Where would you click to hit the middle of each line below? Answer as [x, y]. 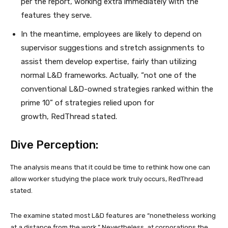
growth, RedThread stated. [69, 116]
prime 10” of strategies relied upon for [88, 103]
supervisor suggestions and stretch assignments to [113, 48]
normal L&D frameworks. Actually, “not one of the [109, 75]
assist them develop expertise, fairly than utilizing [109, 61]
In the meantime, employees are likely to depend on [111, 34]
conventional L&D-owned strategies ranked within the [117, 89]
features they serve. [57, 15]
